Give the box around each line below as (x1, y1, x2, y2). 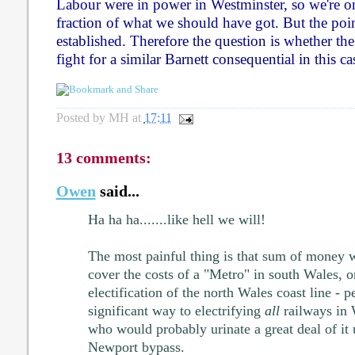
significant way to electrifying (87, 303, 265, 319)
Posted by (55, 111, 109, 125)
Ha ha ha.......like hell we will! (87, 212, 265, 228)
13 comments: (55, 149, 151, 167)
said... (95, 182, 139, 200)
